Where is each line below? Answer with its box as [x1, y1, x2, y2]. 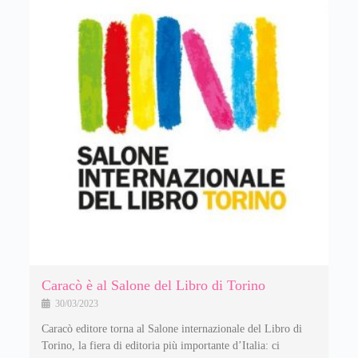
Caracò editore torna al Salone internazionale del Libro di [41, 322, 302, 335]
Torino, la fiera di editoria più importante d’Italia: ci [41, 339, 280, 352]
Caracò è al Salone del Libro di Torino [41, 276, 265, 293]
